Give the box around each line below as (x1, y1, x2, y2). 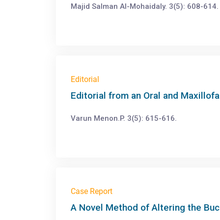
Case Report (71, 187, 112, 196)
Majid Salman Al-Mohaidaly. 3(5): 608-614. (71, 2, 219, 11)
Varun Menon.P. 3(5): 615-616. (71, 114, 177, 123)
